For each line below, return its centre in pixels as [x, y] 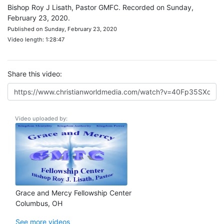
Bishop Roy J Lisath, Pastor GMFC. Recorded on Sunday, [100, 7]
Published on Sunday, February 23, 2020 [62, 29]
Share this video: [35, 74]
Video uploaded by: [41, 118]
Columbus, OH [39, 203]
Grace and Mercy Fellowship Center [73, 193]
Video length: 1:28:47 [36, 39]
